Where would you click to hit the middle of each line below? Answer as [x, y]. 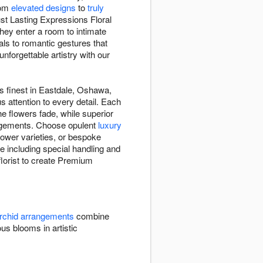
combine [92, 216]
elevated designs [43, 8]
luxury [110, 125]
